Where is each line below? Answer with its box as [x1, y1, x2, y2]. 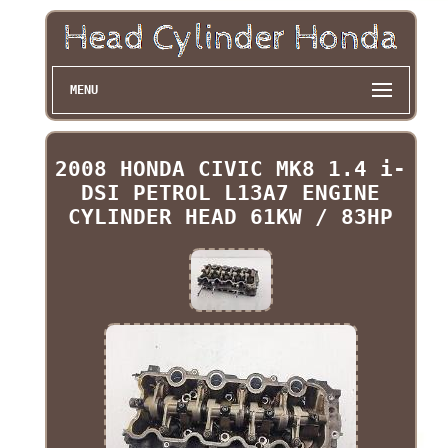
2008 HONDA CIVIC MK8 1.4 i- [55, 157, 407, 182]
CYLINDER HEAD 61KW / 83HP [68, 205, 394, 230]
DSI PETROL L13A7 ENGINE [81, 181, 381, 206]
